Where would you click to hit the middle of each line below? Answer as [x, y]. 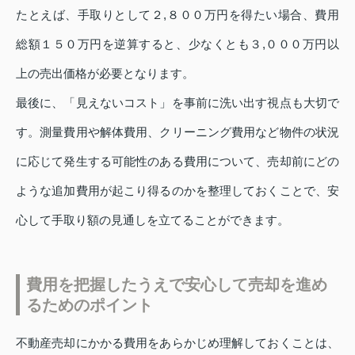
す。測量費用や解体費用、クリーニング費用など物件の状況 [177, 132]
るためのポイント [90, 305]
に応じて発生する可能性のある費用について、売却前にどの [177, 161]
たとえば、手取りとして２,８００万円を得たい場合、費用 [177, 14]
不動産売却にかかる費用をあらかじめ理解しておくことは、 [177, 342]
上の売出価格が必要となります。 [105, 73]
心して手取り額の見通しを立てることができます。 [153, 219]
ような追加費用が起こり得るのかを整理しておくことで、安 [177, 190]
